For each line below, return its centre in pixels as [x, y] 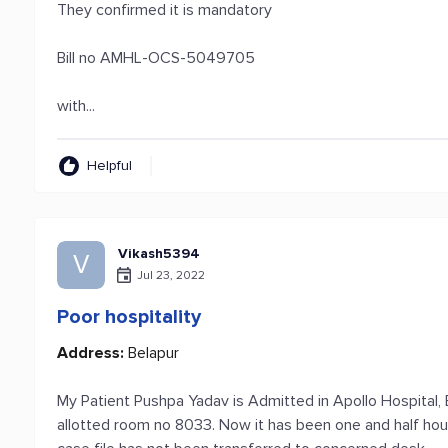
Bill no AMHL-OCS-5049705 [156, 58]
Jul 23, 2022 [171, 275]
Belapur [152, 353]
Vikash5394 [159, 253]
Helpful [110, 165]
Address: [91, 353]
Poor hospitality [129, 317]
